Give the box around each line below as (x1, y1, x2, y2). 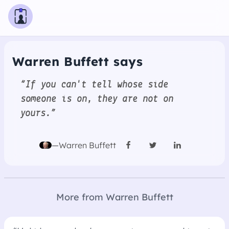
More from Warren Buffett (56, 191, 173, 203)
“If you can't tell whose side (20, 80, 168, 90)
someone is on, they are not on (20, 94, 173, 104)
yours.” (20, 108, 56, 119)
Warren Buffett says (12, 54, 143, 69)
